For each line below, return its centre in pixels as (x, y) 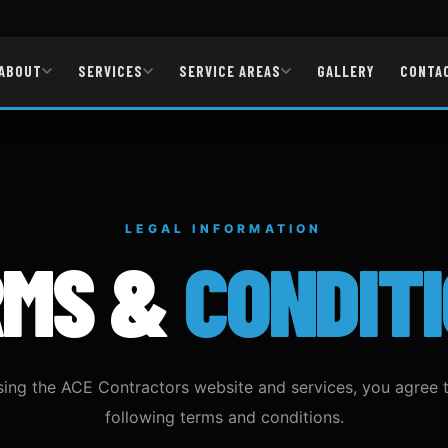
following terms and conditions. (224, 417)
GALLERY (346, 71)
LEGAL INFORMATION (224, 228)
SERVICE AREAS (230, 71)
